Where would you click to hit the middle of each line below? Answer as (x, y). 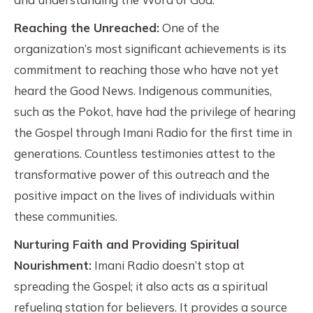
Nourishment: (53, 265)
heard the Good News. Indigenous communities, (143, 90)
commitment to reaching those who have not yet (146, 70)
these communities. (66, 216)
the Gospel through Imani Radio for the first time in (153, 132)
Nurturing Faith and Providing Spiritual (126, 244)
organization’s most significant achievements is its (150, 49)
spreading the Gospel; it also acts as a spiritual (141, 286)
